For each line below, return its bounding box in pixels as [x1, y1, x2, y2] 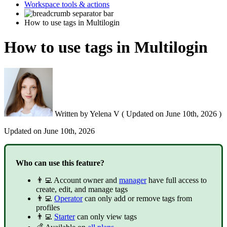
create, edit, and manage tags [36, 184, 128, 194]
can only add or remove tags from [83, 194, 192, 203]
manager [119, 175, 146, 184]
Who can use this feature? [16, 158, 104, 167]
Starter [54, 212, 75, 221]
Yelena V [90, 109, 122, 118]
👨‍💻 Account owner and [36, 175, 119, 184]
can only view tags [75, 212, 137, 221]
